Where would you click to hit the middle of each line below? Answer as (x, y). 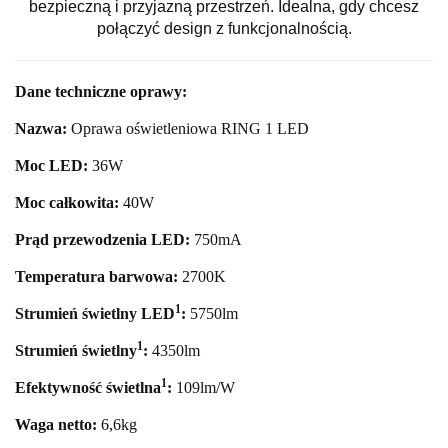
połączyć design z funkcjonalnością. (224, 28)
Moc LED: (51, 165)
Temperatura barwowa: (96, 276)
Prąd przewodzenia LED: (102, 239)
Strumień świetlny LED (95, 313)
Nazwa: (41, 128)
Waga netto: (56, 424)
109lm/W (205, 387)
